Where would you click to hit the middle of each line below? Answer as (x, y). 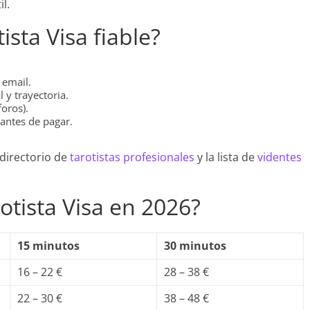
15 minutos (48, 246)
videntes (280, 157)
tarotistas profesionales (132, 157)
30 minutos (195, 246)
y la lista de (226, 157)
